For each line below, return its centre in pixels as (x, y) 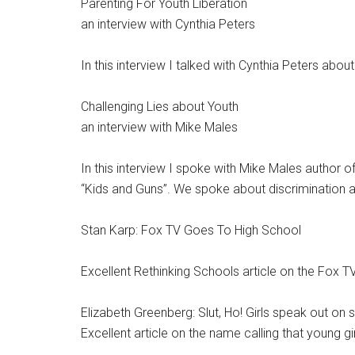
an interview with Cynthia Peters (168, 24)
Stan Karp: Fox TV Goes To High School (191, 230)
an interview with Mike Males (159, 127)
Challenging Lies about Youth (160, 107)
